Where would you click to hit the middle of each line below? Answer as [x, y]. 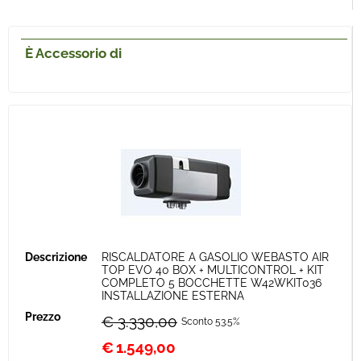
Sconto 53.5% [211, 322]
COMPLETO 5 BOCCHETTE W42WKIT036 [212, 283]
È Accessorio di [73, 53]
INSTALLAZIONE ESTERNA [173, 296]
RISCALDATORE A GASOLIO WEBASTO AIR [215, 257]
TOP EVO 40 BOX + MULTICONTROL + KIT [213, 270]
